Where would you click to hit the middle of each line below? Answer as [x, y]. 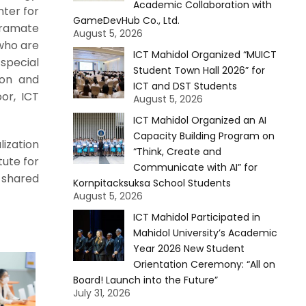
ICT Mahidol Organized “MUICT [205, 55]
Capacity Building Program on [204, 136]
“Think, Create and [177, 152]
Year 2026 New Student [189, 249]
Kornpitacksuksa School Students [152, 183]
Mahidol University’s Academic [205, 233]
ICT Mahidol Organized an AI [199, 120]
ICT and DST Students [185, 86]
